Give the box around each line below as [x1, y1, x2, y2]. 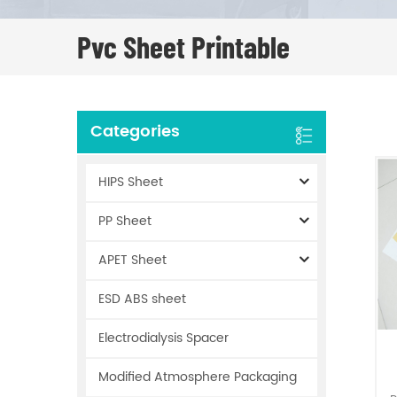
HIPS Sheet [98, 171, 163, 192]
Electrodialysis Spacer [98, 327, 229, 348]
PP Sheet [98, 210, 152, 231]
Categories [90, 118, 180, 144]
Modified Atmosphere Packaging [98, 366, 297, 387]
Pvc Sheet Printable [77, 27, 290, 65]
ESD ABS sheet [98, 288, 186, 309]
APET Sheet [98, 249, 167, 270]
